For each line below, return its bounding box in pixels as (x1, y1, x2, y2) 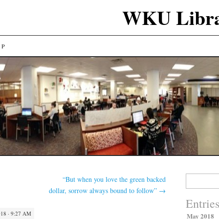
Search (185, 174, 201, 181)
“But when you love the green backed (63, 175, 166, 184)
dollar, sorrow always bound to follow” (49, 186, 159, 195)
